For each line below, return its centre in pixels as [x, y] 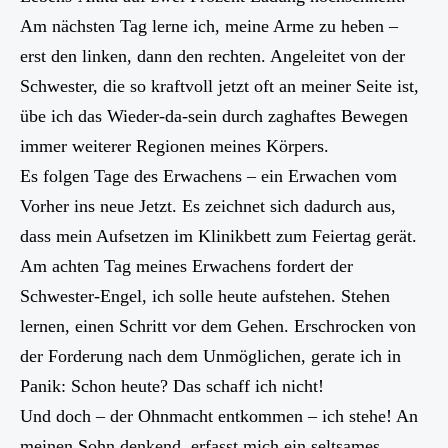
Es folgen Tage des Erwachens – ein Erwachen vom [208, 175]
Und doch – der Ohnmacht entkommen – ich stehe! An [219, 415]
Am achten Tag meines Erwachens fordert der [186, 265]
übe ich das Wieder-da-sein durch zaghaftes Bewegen [214, 115]
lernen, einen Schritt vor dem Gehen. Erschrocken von [218, 325]
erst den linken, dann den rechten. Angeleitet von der [212, 55]
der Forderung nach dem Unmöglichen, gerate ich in [210, 355]
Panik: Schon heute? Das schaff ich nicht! [172, 385]
